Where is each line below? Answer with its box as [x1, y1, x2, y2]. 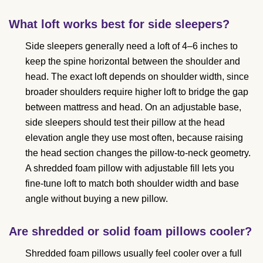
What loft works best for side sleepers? [9, 18, 230, 31]
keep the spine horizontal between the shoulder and [25, 56, 240, 67]
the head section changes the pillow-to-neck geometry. [25, 148, 251, 159]
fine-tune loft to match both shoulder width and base [25, 178, 239, 189]
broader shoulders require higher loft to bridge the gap [25, 87, 248, 97]
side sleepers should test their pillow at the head [25, 117, 225, 128]
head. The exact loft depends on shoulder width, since [25, 72, 249, 82]
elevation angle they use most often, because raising [25, 133, 243, 143]
